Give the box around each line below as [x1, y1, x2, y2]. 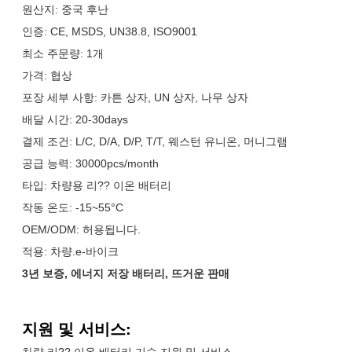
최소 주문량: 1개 [22, 46, 104, 60]
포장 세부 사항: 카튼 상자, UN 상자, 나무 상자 [22, 90, 248, 104]
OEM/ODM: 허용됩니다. [22, 222, 141, 236]
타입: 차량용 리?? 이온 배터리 [22, 178, 171, 192]
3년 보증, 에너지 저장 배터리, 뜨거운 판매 [22, 266, 229, 280]
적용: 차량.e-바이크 [22, 244, 119, 258]
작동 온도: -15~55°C [22, 200, 123, 214]
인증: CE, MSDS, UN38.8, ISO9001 [22, 24, 197, 38]
